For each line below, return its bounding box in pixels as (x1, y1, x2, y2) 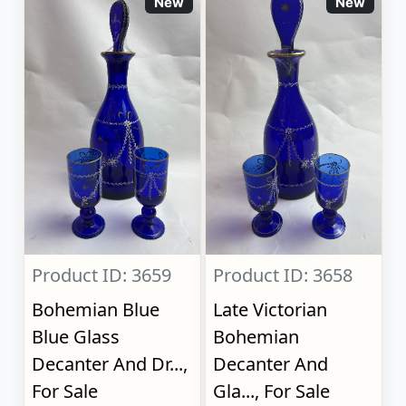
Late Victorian (213, 297, 328, 323)
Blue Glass (32, 324, 121, 350)
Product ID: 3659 (32, 263, 172, 288)
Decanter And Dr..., (32, 352, 188, 377)
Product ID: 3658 (213, 263, 353, 288)
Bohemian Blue (32, 297, 160, 323)
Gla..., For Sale (213, 379, 331, 404)
